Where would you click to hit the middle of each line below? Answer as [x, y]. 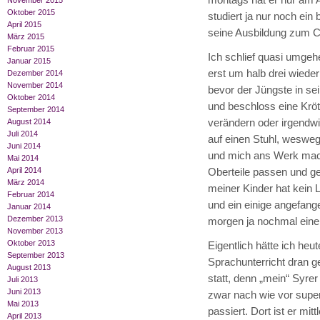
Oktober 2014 [31, 97]
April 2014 [24, 170]
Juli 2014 [22, 134]
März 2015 [26, 37]
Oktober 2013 [31, 243]
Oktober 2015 [31, 12]
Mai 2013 [23, 304]
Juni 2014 [24, 146]
